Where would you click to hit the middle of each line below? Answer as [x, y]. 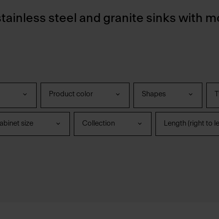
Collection [99, 124]
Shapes [154, 94]
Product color [71, 94]
